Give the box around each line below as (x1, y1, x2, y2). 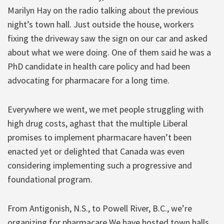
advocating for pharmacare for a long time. (7, 74, 169, 86)
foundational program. (7, 173, 92, 185)
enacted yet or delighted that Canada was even (7, 145, 184, 157)
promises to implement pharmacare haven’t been (7, 131, 191, 143)
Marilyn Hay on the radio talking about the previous (7, 4, 198, 16)
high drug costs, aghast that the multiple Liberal (7, 117, 187, 129)
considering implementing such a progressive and (7, 159, 192, 171)
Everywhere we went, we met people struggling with (7, 103, 203, 115)
